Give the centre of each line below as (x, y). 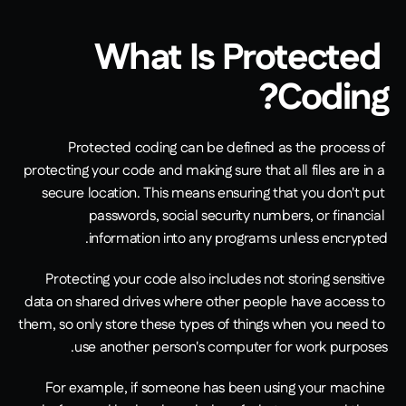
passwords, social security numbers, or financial (237, 217)
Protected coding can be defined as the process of (226, 149)
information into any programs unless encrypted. (238, 239)
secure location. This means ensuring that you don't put (213, 194)
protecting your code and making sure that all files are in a (204, 171)
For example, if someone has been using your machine (215, 389)
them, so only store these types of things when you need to (201, 325)
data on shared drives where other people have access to (204, 303)
